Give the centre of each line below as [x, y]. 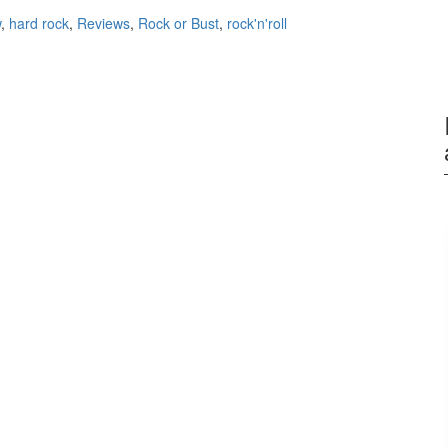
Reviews [103, 22]
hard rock [39, 22]
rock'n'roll [257, 22]
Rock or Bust [178, 22]
